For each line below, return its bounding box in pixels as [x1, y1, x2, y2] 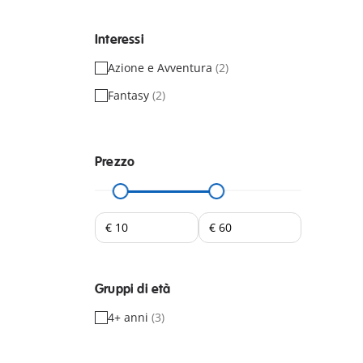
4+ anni [108, 309, 152, 325]
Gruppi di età [95, 280, 171, 297]
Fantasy [108, 87, 152, 103]
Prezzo [95, 153, 135, 170]
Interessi [95, 31, 144, 48]
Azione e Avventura [108, 59, 216, 75]
